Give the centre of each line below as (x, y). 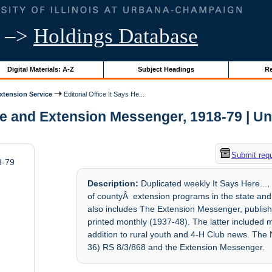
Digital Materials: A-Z (40, 69)
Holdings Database (116, 36)
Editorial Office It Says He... (104, 94)
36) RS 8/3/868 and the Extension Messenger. (176, 247)
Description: (113, 184)
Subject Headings (166, 69)
